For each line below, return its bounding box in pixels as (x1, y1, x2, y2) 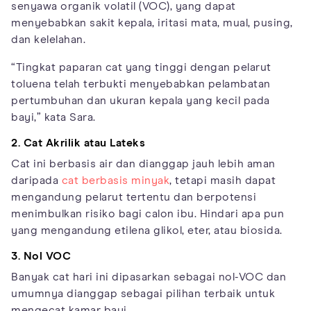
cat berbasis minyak (61, 174, 169, 186)
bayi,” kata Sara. (11, 111, 96, 123)
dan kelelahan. (11, 33, 85, 45)
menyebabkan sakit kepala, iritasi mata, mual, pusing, (11, 17, 293, 28)
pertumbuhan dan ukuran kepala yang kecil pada (11, 94, 270, 106)
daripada (11, 174, 62, 186)
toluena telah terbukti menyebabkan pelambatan (11, 78, 271, 90)
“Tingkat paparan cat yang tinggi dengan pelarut (11, 61, 271, 73)
